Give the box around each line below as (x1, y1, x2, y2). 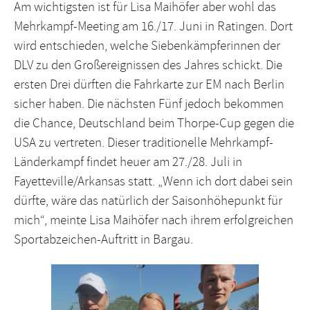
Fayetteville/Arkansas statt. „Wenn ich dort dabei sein (14, 172, 293, 190)
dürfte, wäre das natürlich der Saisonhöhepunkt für (14, 192, 282, 209)
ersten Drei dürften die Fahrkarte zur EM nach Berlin (14, 75, 284, 93)
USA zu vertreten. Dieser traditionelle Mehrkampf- (14, 134, 273, 151)
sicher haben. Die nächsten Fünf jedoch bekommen (14, 95, 284, 112)
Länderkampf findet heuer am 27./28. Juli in (14, 153, 242, 170)
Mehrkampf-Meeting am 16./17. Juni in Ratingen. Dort (14, 17, 293, 35)
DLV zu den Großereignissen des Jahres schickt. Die (14, 56, 282, 73)
